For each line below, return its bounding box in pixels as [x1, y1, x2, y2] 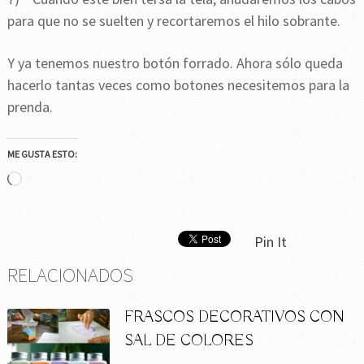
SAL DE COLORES [124, 331, 254, 352]
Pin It [253, 232, 287, 252]
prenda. [6, 97, 53, 117]
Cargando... [20, 171, 90, 190]
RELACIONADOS [6, 262, 133, 288]
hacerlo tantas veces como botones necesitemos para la [6, 76, 349, 95]
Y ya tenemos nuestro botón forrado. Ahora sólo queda [6, 54, 343, 73]
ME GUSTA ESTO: [6, 148, 77, 161]
